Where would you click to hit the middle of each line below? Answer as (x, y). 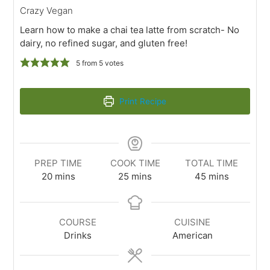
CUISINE (193, 222)
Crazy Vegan (47, 10)
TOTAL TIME (212, 163)
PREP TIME (58, 163)
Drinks (77, 235)
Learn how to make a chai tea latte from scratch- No (130, 30)
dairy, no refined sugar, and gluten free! (104, 43)
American (192, 235)
